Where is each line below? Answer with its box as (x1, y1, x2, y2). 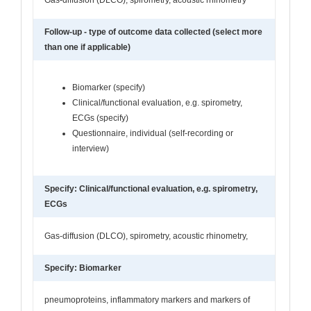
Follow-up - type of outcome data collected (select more (44, 26, 262, 37)
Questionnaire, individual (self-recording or (72, 128, 233, 138)
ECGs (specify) (72, 112, 128, 123)
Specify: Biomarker (44, 262, 121, 273)
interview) (72, 143, 109, 153)
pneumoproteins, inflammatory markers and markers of (44, 294, 250, 305)
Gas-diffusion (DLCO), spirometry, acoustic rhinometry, (44, 230, 248, 241)
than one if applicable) (44, 42, 131, 52)
